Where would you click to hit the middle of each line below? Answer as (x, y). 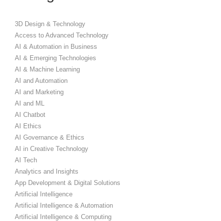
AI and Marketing (39, 92)
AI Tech (26, 160)
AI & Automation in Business (56, 46)
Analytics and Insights (47, 171)
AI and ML (30, 103)
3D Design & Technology (50, 24)
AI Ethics (28, 126)
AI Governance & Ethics (50, 137)
